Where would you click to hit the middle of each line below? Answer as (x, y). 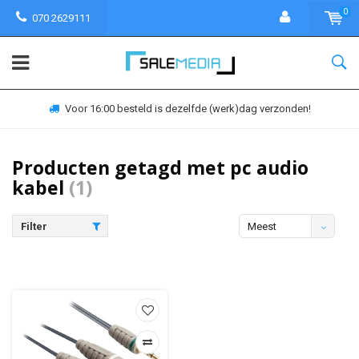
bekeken (268, 250)
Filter (34, 226)
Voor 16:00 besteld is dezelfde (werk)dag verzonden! (188, 109)
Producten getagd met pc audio (160, 167)
